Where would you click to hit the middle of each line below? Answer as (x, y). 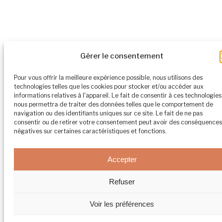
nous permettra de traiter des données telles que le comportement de (113, 104)
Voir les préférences (122, 204)
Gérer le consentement (122, 56)
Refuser (122, 181)
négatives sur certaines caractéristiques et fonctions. (90, 131)
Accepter (122, 159)
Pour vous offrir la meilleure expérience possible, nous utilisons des (108, 78)
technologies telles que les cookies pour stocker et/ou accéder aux (109, 86)
